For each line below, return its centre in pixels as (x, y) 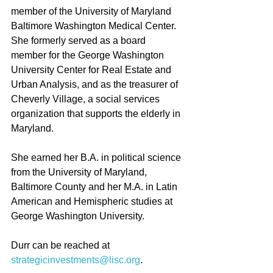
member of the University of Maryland (92, 11)
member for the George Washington (89, 55)
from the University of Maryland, (80, 172)
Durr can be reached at (62, 245)
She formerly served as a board (80, 40)
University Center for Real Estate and (92, 69)
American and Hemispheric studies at (93, 201)
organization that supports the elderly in (97, 113)
